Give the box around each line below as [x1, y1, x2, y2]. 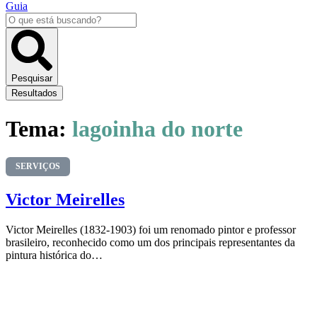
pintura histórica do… [6, 248, 103, 261]
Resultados [11, 88, 57, 99]
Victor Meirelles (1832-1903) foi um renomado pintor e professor [6, 223, 296, 236]
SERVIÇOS [16, 161, 60, 172]
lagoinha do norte [72, 115, 243, 142]
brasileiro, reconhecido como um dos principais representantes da [6, 236, 295, 248]
